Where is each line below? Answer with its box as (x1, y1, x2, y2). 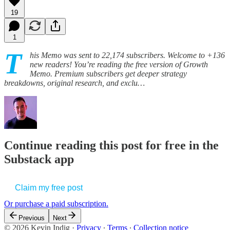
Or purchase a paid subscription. (4, 199, 108, 208)
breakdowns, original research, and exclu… (4, 78, 145, 87)
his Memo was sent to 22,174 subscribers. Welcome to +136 (30, 50, 225, 60)
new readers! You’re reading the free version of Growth (30, 60, 208, 69)
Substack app (4, 152, 74, 166)
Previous (18, 214, 45, 222)
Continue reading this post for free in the (4, 139, 219, 152)
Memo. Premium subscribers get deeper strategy (30, 69, 187, 78)
